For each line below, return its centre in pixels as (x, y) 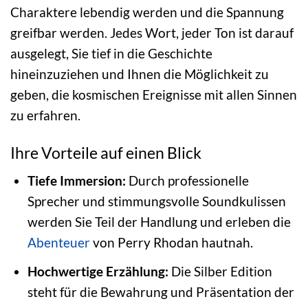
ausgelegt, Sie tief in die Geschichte (111, 53)
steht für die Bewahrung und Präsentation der (161, 291)
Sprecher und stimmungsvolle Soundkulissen (156, 201)
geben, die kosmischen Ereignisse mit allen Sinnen (154, 94)
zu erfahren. (45, 115)
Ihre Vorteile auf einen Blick (106, 152)
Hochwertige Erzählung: (98, 271)
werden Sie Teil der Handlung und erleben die (159, 222)
